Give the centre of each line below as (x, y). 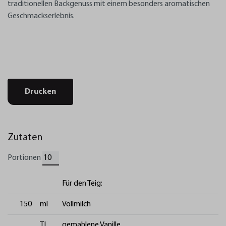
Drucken (40, 92)
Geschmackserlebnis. (41, 16)
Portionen (24, 158)
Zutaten (25, 137)
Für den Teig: (82, 183)
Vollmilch (76, 204)
